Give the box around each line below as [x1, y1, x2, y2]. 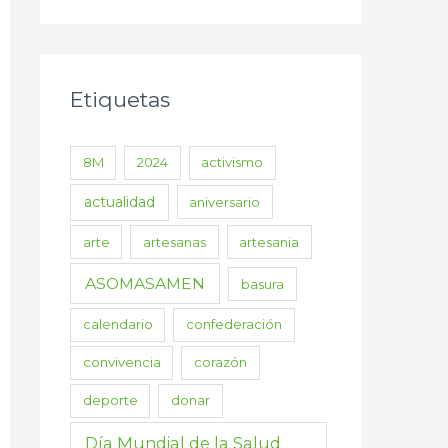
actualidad [83, 192, 155, 211]
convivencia [82, 354, 161, 371]
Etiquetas [70, 86, 170, 112]
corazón [194, 354, 248, 371]
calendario [82, 316, 153, 333]
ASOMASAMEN [85, 273, 206, 293]
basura [241, 275, 285, 292]
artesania [239, 233, 300, 250]
